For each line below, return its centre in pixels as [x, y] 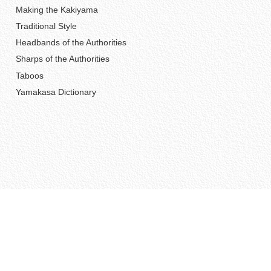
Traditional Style [46, 26]
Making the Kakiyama [57, 9]
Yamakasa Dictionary [56, 92]
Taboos [29, 75]
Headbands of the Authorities [71, 43]
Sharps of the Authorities [62, 59]
